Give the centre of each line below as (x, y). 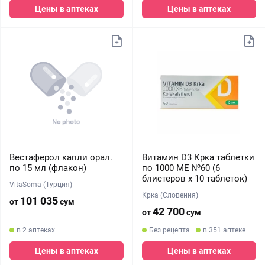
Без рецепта (169, 230)
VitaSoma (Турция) (41, 185)
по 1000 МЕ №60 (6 (181, 168)
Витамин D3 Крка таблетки (198, 157)
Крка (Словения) (170, 195)
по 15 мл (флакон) (48, 168)
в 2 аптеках (36, 230)
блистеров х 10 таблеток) (194, 179)
